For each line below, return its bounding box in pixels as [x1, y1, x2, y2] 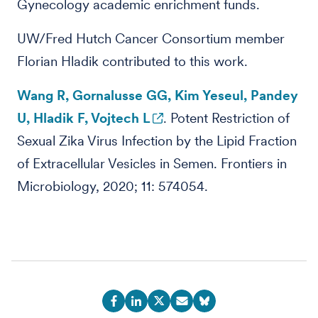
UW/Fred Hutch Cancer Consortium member [17, 31, 285, 47]
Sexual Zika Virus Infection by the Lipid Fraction [17, 133, 297, 149]
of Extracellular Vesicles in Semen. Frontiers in [17, 155, 287, 172]
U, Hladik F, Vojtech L [17, 110, 150, 126]
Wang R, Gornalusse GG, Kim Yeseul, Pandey [17, 87, 298, 104]
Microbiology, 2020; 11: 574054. [17, 178, 208, 194]
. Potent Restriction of [163, 110, 290, 126]
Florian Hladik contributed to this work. [17, 53, 248, 70]
